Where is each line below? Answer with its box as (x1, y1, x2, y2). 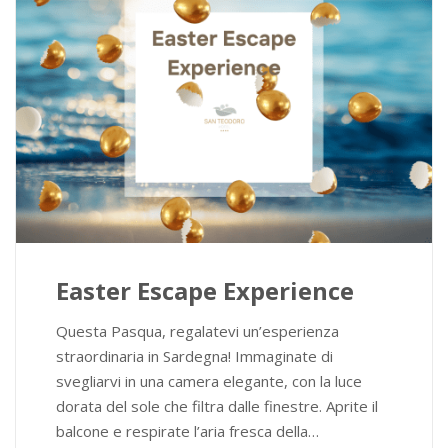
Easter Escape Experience (56, 274, 354, 308)
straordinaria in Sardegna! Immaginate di (56, 346, 333, 367)
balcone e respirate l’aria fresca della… (56, 421, 319, 442)
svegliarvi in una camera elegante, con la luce (56, 371, 362, 392)
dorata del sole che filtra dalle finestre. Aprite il (56, 396, 378, 417)
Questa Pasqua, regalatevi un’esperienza (56, 321, 339, 342)
